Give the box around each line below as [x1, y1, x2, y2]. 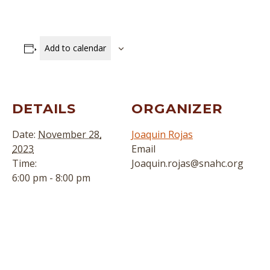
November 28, [38, 128, 102, 141]
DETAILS [12, 100, 77, 117]
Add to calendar [44, 42, 106, 54]
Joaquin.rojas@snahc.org [131, 157, 243, 170]
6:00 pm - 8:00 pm [12, 171, 90, 184]
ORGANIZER [131, 100, 224, 117]
